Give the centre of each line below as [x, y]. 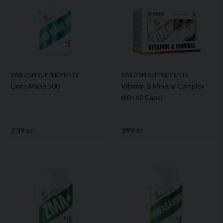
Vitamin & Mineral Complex [163, 86]
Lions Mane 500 [35, 86]
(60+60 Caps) [142, 98]
